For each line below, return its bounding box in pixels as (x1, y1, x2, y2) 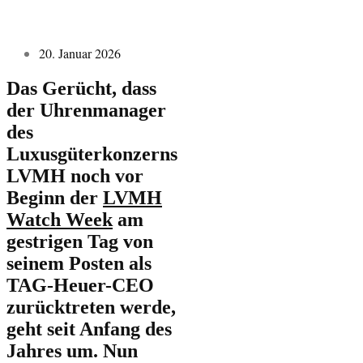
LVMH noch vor (6, 164, 143, 186)
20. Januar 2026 (39, 44, 121, 62)
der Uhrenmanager (6, 99, 166, 121)
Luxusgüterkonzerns (6, 143, 177, 164)
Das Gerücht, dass (6, 77, 156, 99)
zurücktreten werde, (6, 296, 176, 318)
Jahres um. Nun (6, 340, 138, 361)
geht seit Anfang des (6, 318, 172, 340)
